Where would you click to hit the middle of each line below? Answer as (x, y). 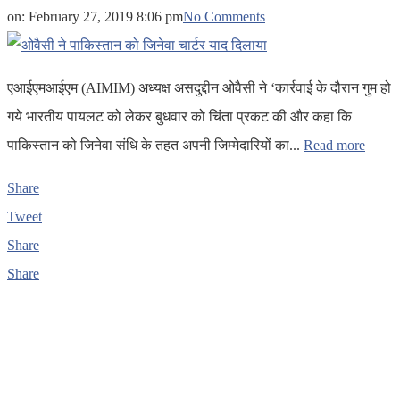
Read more (334, 145)
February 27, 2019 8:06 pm (106, 16)
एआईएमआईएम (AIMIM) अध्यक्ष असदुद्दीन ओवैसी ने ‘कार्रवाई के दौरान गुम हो (199, 87)
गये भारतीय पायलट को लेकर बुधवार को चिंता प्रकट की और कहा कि (179, 116)
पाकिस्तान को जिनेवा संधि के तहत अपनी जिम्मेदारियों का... (155, 145)
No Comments (224, 16)
